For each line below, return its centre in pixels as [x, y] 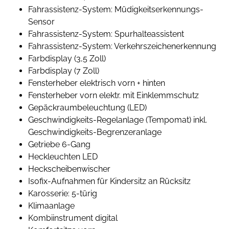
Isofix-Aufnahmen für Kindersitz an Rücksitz [109, 181]
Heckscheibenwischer [69, 169]
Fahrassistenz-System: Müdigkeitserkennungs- [116, 10]
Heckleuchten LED [63, 157]
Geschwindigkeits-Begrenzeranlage [95, 132]
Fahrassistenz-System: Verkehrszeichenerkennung [122, 47]
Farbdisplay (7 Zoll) [64, 71]
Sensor [41, 22]
